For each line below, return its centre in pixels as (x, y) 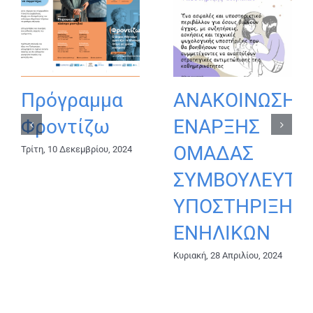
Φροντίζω (65, 127)
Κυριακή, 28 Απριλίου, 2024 (228, 256)
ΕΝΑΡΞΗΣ (217, 127)
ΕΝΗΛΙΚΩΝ (222, 233)
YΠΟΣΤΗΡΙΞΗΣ (239, 207)
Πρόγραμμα (72, 101)
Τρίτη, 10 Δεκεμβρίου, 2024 (77, 150)
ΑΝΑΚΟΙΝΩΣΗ (235, 101)
